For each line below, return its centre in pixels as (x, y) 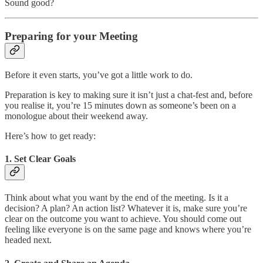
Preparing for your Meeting (71, 36)
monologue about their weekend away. (76, 116)
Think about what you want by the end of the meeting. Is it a (117, 198)
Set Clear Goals (45, 159)
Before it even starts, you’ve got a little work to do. (99, 75)
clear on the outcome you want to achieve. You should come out (123, 219)
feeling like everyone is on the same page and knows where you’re (128, 230)
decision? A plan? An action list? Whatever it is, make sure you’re (126, 208)
